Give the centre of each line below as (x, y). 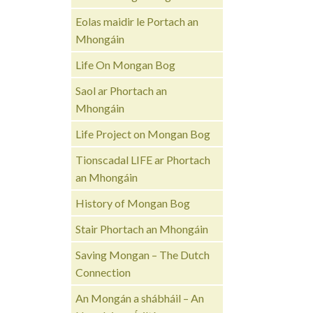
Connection (103, 272)
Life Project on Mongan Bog (143, 133)
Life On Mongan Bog (126, 64)
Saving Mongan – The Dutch (143, 254)
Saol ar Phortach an (122, 90)
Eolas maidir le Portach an (137, 21)
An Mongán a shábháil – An (140, 298)
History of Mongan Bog (133, 203)
